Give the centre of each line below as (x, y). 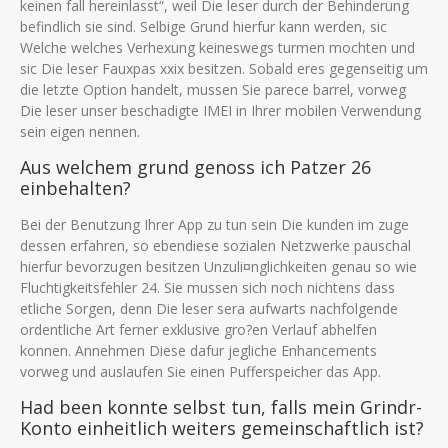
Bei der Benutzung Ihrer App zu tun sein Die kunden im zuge (214, 224)
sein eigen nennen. (80, 131)
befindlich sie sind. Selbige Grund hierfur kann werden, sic (203, 26)
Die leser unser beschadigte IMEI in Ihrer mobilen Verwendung (220, 110)
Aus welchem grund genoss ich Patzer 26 (195, 167)
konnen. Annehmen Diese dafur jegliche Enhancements (198, 350)
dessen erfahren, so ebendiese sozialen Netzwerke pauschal (215, 245)
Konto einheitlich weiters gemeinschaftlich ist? (222, 428)
